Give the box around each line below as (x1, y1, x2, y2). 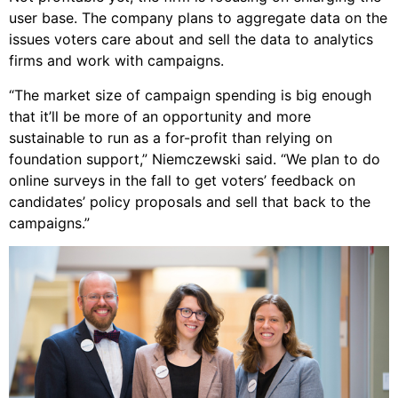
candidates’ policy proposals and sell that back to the (9, 192, 370, 211)
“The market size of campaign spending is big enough (9, 85, 371, 104)
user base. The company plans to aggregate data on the (9, 9, 387, 28)
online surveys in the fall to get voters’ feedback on (9, 171, 355, 189)
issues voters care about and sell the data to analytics (9, 30, 373, 49)
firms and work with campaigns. (9, 52, 224, 70)
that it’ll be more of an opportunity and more (9, 107, 311, 125)
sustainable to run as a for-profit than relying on (9, 128, 332, 147)
